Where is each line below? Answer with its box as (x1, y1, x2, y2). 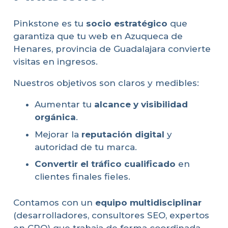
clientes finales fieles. (35, 172, 130, 182)
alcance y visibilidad (94, 99, 188, 110)
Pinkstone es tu (13, 18, 86, 29)
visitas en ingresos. (13, 56, 98, 67)
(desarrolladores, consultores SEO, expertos (13, 210, 209, 220)
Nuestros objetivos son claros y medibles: (13, 78, 199, 89)
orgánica (35, 112, 76, 123)
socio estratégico (85, 18, 167, 29)
